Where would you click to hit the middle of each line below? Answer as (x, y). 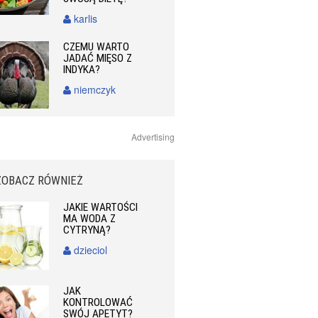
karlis (84, 19)
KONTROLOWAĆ (98, 302)
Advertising (153, 137)
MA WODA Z (90, 219)
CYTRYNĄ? (87, 230)
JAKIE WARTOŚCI (101, 208)
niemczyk (94, 90)
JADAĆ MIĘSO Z (98, 59)
